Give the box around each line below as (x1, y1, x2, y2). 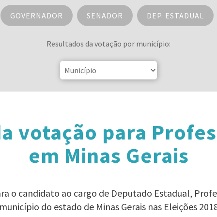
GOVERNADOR (10, 11, 63, 20)
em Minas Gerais (28, 142, 189, 169)
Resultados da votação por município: (46, 39, 170, 48)
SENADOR (86, 11, 123, 20)
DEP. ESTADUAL (146, 11, 204, 20)
